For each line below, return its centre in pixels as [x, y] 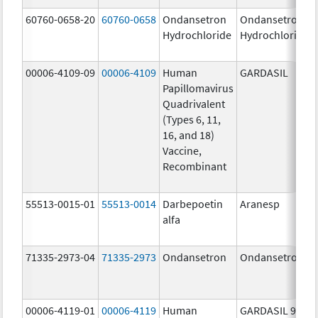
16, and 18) [189, 135]
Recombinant [195, 166]
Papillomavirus [198, 88]
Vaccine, [182, 150]
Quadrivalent [194, 103]
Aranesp [260, 203]
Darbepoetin [193, 203]
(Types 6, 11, [192, 119]
